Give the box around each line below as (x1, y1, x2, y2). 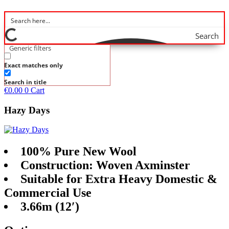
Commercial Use (4, 186, 91, 200)
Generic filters (9, 43, 51, 53)
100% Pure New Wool (20, 145, 136, 158)
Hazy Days (4, 104, 50, 116)
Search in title (4, 78, 47, 86)
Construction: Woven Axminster (20, 158, 190, 172)
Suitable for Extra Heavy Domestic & (20, 172, 217, 186)
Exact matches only (4, 61, 63, 70)
